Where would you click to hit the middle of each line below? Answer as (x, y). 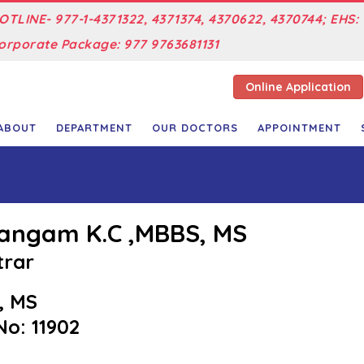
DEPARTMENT (94, 128)
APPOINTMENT (299, 128)
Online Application (298, 87)
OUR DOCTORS (195, 128)
